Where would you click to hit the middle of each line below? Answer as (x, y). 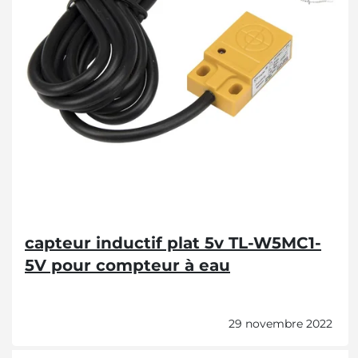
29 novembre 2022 (280, 324)
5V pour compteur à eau (127, 265)
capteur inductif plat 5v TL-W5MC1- (173, 243)
